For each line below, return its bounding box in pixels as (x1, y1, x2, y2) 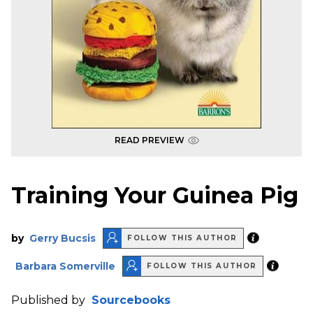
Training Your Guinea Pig (11, 182, 298, 210)
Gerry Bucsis (29, 231, 96, 245)
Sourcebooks (92, 293, 170, 307)
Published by (11, 293, 88, 307)
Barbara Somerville (15, 259, 115, 272)
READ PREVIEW (114, 135, 184, 145)
